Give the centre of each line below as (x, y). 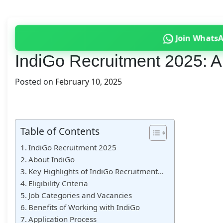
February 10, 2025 (89, 82)
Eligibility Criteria (58, 183)
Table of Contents (60, 131)
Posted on (35, 82)
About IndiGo (52, 159)
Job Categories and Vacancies (80, 195)
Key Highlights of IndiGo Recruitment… (96, 171)
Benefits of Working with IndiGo (84, 207)
